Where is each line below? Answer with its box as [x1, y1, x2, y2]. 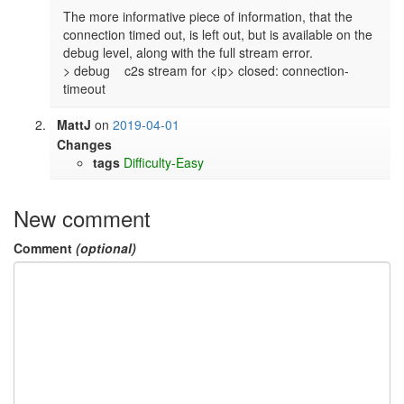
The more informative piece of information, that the [63, 7, 353, 26]
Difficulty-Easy [124, 153, 205, 172]
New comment [14, 201, 151, 234]
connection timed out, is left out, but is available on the [63, 25, 373, 44]
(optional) [76, 238, 136, 257]
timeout [63, 79, 106, 98]
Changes [57, 135, 113, 154]
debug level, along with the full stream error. [63, 43, 314, 62]
